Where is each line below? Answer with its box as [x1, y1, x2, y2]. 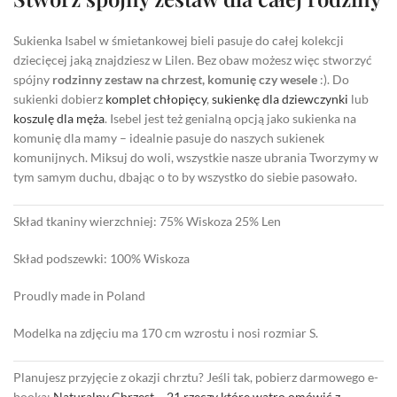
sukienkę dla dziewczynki [212, 90, 348, 106]
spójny [13, 71, 52, 87]
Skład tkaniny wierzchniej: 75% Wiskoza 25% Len [13, 213, 281, 229]
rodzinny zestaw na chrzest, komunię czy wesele [52, 71, 317, 87]
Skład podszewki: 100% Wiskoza [13, 250, 190, 266]
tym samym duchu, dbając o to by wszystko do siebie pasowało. [13, 168, 357, 184]
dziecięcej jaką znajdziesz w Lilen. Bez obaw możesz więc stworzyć [13, 51, 372, 67]
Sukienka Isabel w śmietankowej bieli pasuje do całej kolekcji [13, 32, 344, 48]
